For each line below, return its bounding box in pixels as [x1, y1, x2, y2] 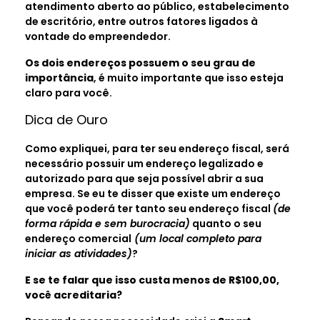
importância [25, 70, 94, 85]
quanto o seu [190, 216, 261, 231]
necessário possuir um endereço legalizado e [25, 156, 264, 171]
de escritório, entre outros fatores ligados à [25, 14, 258, 29]
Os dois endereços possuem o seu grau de [25, 55, 256, 70]
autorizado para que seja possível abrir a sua [25, 171, 264, 186]
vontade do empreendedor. [25, 29, 171, 44]
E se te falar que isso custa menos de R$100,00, [25, 272, 279, 287]
